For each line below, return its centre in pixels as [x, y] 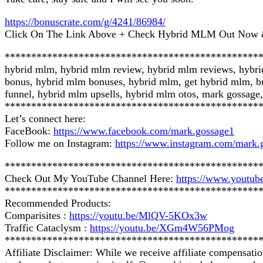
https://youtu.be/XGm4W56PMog [162, 227]
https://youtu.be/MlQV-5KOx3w [138, 215]
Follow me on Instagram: [60, 143]
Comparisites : [37, 215]
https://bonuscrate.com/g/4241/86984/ [85, 21]
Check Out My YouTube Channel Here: [90, 178]
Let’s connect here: [45, 118]
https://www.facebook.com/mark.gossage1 [144, 131]
